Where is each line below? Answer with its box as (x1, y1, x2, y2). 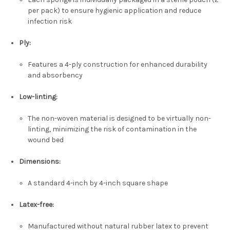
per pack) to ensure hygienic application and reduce (27, 6, 201, 15)
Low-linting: (19, 92, 58, 102)
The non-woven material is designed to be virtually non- (27, 114, 211, 123)
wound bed (27, 136, 64, 145)
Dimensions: (19, 157, 61, 166)
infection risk (27, 17, 72, 26)
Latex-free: (19, 200, 54, 209)
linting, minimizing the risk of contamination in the (27, 125, 197, 134)
